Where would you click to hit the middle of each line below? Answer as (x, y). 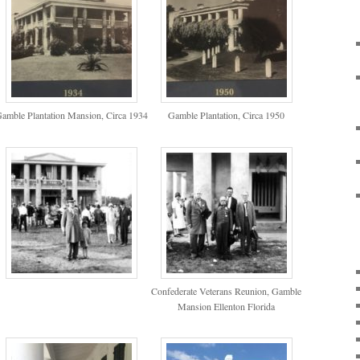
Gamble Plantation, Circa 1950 (227, 115)
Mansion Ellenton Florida (227, 306)
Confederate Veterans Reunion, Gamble (227, 290)
